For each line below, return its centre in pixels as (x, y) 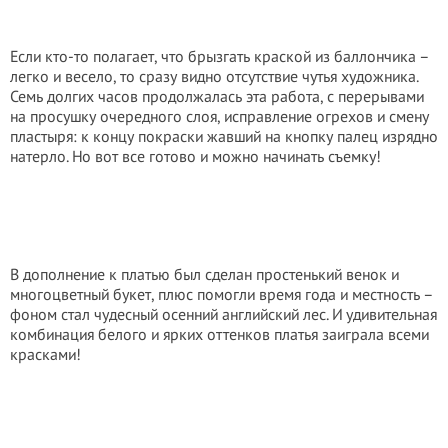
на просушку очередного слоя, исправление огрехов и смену (219, 116)
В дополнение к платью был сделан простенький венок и (204, 274)
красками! (45, 354)
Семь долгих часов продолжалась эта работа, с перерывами (217, 96)
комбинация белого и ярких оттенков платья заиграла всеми (219, 334)
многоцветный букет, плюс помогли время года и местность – (221, 294)
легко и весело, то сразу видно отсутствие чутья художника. (214, 76)
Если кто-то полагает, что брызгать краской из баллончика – (219, 56)
